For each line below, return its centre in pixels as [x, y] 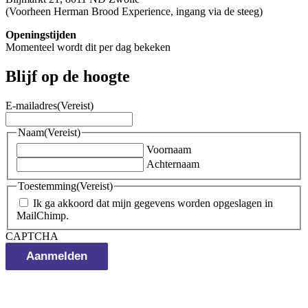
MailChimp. [43, 216]
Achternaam [173, 164]
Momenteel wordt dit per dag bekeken [88, 47]
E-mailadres [31, 106]
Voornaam [169, 149]
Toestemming [47, 186]
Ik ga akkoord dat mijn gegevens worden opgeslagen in [153, 203]
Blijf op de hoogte [68, 77]
